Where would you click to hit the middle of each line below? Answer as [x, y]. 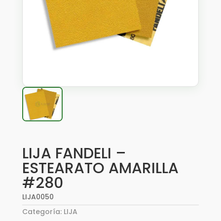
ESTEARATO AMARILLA [100, 168]
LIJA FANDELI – [74, 153]
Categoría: [43, 212]
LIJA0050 [38, 197]
